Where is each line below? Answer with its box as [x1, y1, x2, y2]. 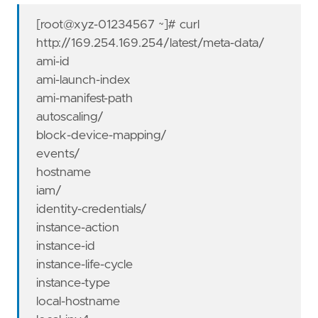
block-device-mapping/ [36, 129, 168, 143]
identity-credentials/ [36, 203, 148, 216]
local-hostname [36, 295, 121, 309]
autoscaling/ [36, 111, 104, 124]
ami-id [36, 55, 70, 69]
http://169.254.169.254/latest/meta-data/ [36, 37, 265, 50]
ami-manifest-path [36, 92, 133, 106]
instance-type [36, 277, 111, 290]
